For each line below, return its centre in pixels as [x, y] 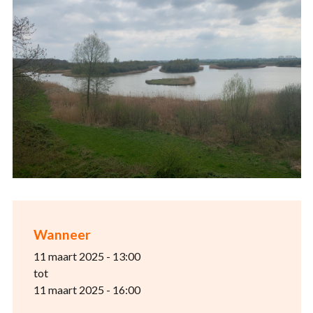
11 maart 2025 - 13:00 [87, 256]
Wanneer [62, 234]
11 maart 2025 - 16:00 [87, 289]
